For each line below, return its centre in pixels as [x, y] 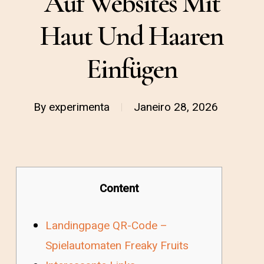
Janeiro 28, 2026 [176, 107]
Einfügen [132, 69]
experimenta [80, 107]
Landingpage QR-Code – [106, 225]
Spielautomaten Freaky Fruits [117, 245]
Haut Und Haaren [132, 36]
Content [119, 189]
